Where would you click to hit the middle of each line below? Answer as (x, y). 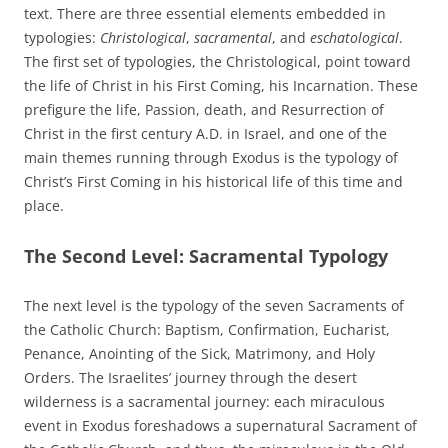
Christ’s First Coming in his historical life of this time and (213, 182)
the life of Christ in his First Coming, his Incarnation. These (221, 86)
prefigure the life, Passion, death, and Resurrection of (204, 110)
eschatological (354, 38)
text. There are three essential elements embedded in (205, 14)
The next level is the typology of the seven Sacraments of (214, 306)
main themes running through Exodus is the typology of (211, 158)
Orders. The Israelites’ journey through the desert (190, 378)
